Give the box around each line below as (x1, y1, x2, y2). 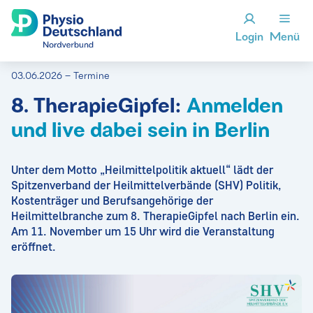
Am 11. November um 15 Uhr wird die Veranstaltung (11, 224, 275, 238)
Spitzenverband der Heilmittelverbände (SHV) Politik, (11, 178, 282, 192)
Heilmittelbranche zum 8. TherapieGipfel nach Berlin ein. (11, 209, 300, 223)
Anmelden (182, 98, 283, 117)
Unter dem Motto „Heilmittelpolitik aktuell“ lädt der (11, 163, 273, 177)
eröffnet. (11, 240, 56, 254)
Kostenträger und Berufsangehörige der (11, 194, 213, 208)
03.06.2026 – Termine (11, 72, 110, 81)
